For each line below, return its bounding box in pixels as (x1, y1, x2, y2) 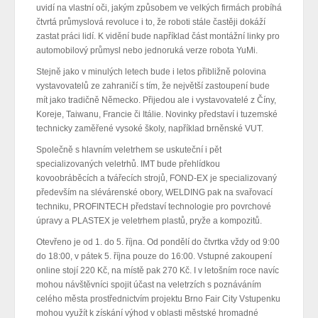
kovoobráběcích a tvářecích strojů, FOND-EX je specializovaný (36, 172, 277, 183)
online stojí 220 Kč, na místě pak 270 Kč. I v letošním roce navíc (36, 265, 279, 275)
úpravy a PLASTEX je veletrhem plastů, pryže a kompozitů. (36, 215, 262, 226)
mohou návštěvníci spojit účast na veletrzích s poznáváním (36, 279, 261, 290)
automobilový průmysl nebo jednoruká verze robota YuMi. (36, 45, 258, 55)
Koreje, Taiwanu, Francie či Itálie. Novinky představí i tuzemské (36, 109, 278, 119)
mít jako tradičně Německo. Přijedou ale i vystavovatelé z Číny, (36, 94, 276, 105)
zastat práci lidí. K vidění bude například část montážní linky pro (36, 31, 280, 41)
